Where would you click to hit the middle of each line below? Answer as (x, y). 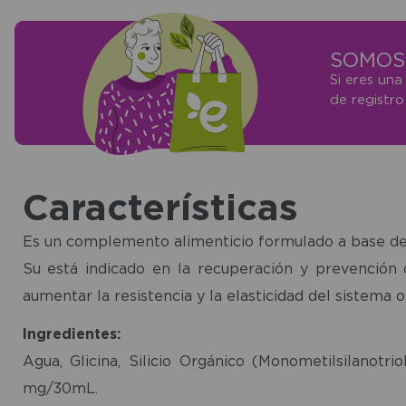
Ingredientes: (71, 333)
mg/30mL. (60, 387)
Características (160, 206)
